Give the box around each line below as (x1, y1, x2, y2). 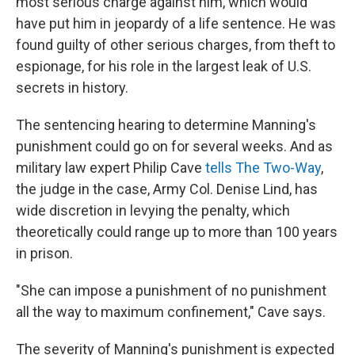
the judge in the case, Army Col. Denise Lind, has (16, 181, 318, 198)
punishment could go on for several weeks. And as (16, 138, 333, 155)
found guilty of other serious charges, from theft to (16, 36, 335, 54)
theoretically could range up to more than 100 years (16, 223, 338, 241)
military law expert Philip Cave (16, 159, 205, 177)
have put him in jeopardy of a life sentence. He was (16, 15, 336, 32)
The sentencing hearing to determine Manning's (16, 116, 316, 134)
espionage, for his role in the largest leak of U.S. (16, 58, 311, 75)
